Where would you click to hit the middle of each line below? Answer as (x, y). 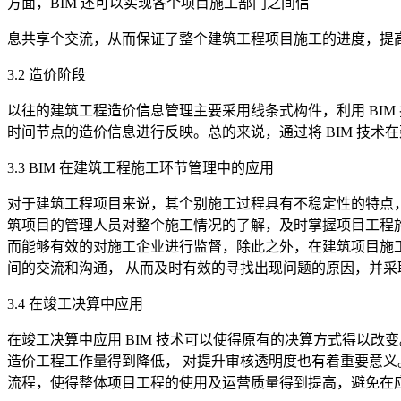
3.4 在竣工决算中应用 (75, 303)
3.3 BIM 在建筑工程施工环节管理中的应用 (141, 167)
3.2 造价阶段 (47, 74)
